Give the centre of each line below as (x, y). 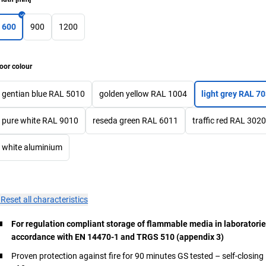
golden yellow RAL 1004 (143, 94)
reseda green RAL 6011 (136, 120)
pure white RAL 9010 (40, 120)
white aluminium (32, 147)
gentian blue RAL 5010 (44, 94)
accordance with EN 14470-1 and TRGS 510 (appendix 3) (118, 237)
